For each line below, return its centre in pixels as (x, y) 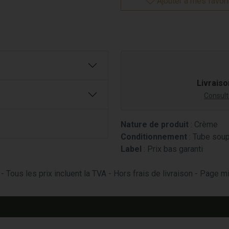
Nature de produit (155, 124)
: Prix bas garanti (172, 149)
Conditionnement (154, 137)
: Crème (203, 124)
